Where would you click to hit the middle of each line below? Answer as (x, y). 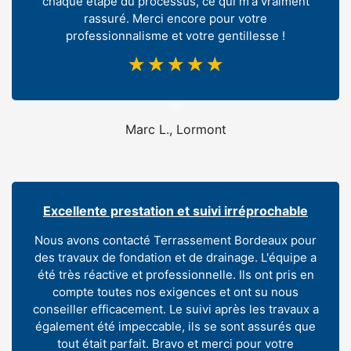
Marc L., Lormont (175, 130)
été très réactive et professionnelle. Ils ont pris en (175, 275)
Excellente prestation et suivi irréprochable (175, 211)
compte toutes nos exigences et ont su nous (175, 292)
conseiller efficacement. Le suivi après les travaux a (175, 309)
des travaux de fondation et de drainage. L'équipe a (175, 258)
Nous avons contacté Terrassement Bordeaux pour (175, 241)
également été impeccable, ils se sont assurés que (175, 327)
